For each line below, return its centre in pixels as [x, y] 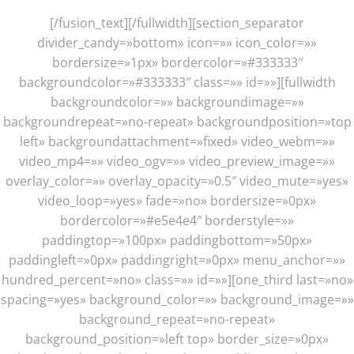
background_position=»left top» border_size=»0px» [177, 339]
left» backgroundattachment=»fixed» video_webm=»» [177, 142]
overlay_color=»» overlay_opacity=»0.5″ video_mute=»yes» [177, 181]
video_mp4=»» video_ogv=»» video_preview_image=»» [177, 162]
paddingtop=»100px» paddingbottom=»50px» [177, 241]
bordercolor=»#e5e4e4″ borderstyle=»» [177, 221]
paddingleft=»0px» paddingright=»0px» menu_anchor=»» [177, 260]
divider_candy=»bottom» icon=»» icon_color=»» [177, 43]
